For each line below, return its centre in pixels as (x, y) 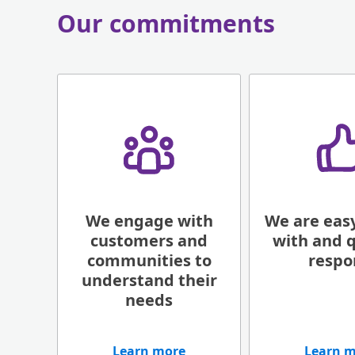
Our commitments (166, 23)
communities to (149, 260)
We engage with (149, 221)
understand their (149, 280)
